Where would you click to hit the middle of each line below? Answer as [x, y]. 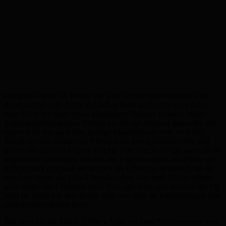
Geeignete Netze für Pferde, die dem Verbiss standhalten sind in [105, 96]
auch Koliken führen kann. [47, 205]
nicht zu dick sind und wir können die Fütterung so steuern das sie [109, 168]
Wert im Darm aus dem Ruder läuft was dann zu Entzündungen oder [113, 195]
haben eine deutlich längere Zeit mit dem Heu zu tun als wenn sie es [112, 150]
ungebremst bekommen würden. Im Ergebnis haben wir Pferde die [110, 159]
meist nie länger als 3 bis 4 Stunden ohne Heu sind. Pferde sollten [108, 177]
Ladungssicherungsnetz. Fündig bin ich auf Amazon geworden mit [110, 123]
